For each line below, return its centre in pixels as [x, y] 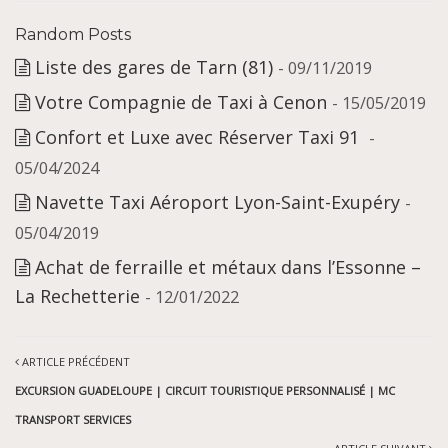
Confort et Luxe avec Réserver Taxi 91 [199, 137]
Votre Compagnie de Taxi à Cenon [181, 102]
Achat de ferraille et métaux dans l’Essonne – [228, 267]
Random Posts [73, 35]
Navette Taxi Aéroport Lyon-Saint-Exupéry [217, 202]
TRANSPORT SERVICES [73, 420]
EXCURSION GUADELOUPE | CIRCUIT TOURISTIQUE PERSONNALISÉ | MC [205, 391]
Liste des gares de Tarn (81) [154, 67]
